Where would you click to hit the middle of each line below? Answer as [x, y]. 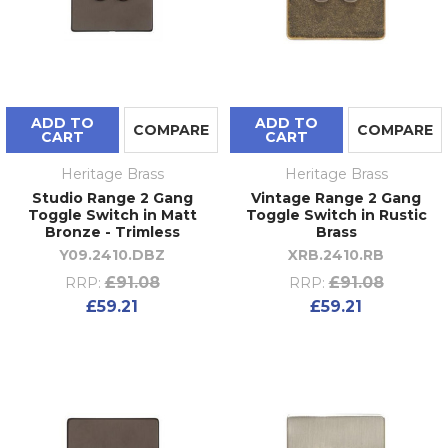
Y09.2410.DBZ [112, 254]
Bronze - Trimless [112, 231]
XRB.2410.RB [336, 254]
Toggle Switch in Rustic [336, 214]
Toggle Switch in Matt [112, 214]
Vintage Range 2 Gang [336, 197]
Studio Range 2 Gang [112, 197]
